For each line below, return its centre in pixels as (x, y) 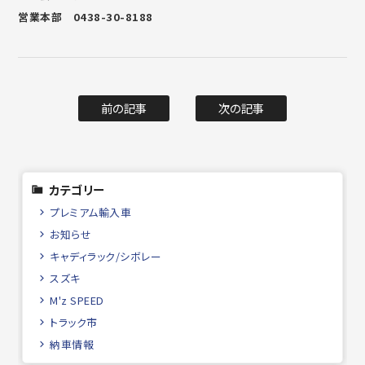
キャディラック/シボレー (106, 257)
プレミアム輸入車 (91, 213)
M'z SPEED (77, 301)
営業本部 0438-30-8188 (86, 16)
